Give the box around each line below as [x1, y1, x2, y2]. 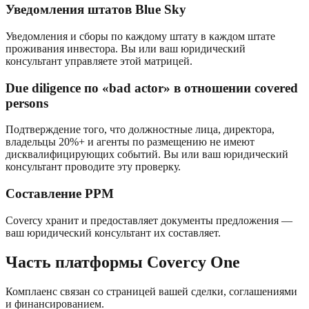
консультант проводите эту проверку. [6, 161, 181, 173]
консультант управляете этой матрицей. [6, 54, 192, 67]
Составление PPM [6, 186, 114, 201]
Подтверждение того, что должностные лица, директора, [6, 123, 275, 136]
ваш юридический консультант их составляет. [6, 226, 221, 239]
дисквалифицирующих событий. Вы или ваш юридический [6, 148, 288, 161]
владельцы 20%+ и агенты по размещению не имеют [6, 136, 255, 148]
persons [6, 95, 48, 110]
